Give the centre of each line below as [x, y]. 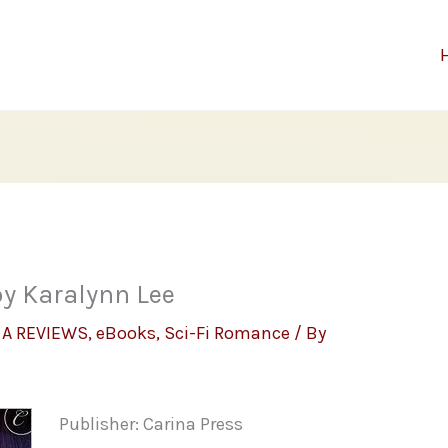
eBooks [126, 333]
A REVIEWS [45, 333]
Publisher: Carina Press [151, 424]
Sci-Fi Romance [227, 333]
